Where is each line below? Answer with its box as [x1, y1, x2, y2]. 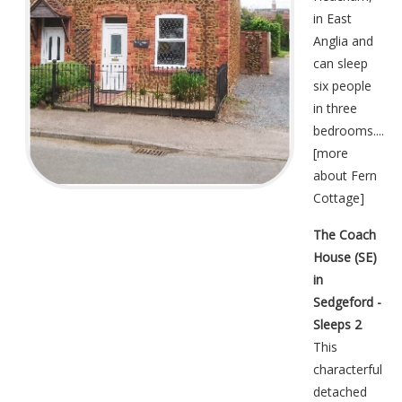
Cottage [313, 188, 360, 206]
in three [313, 99, 357, 117]
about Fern [313, 166, 377, 184]
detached [313, 382, 367, 400]
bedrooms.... [313, 121, 384, 139]
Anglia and [313, 31, 373, 49]
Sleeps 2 [313, 315, 362, 333]
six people [313, 76, 371, 94]
